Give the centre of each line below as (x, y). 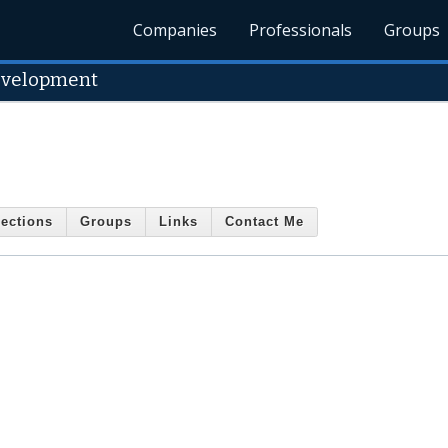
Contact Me (264, 222)
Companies (175, 30)
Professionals (301, 30)
